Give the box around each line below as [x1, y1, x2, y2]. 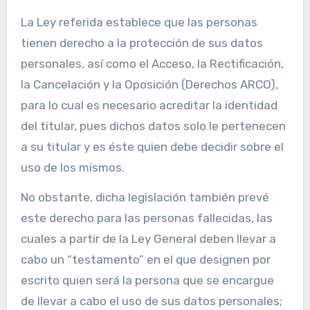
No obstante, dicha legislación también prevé [20, 190, 269, 205]
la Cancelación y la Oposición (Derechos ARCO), [20, 77, 278, 92]
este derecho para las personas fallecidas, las [20, 211, 273, 226]
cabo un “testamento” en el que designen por [20, 253, 271, 267]
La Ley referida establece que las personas [20, 15, 257, 30]
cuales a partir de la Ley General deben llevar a [20, 232, 276, 246]
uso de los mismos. [20, 161, 125, 175]
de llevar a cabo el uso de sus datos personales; [20, 294, 282, 309]
